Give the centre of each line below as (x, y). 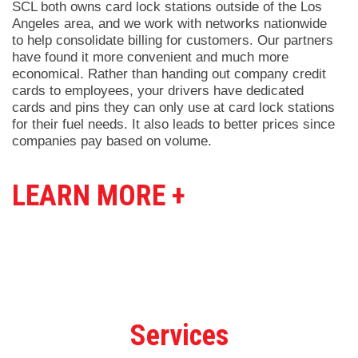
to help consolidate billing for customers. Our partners (173, 41)
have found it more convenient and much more (150, 58)
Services (179, 336)
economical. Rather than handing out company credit (169, 74)
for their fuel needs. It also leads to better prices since (173, 125)
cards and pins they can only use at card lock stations (173, 108)
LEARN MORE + (99, 196)
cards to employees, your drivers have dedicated (158, 91)
